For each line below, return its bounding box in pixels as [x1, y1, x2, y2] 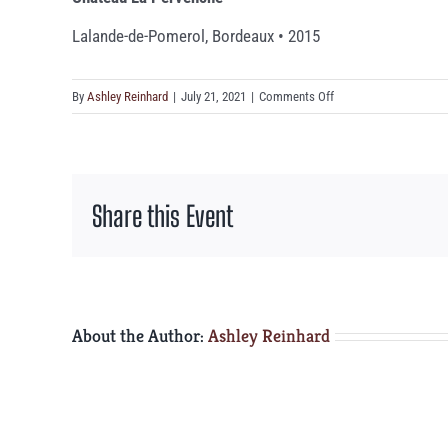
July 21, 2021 [181, 89, 246, 104]
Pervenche [333, 157, 386, 172]
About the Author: [72, 324, 208, 348]
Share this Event [92, 198, 233, 233]
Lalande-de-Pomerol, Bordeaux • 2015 [72, 25, 320, 46]
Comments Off [259, 89, 334, 104]
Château [333, 111, 374, 126]
